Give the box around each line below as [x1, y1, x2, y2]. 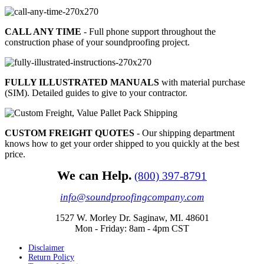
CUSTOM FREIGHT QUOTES [5, 127, 134, 138]
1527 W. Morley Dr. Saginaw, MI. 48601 [55, 212, 209, 223]
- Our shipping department [134, 127, 235, 138]
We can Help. [57, 167, 132, 183]
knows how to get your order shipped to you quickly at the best [5, 138, 239, 148]
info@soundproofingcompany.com [60, 191, 204, 203]
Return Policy [28, 252, 74, 262]
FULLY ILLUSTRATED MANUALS [5, 77, 159, 87]
